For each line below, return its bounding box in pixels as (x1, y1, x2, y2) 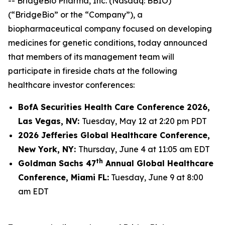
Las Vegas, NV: (18, 116, 82, 126)
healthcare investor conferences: (8, 80, 135, 90)
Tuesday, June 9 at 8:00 (109, 172, 203, 182)
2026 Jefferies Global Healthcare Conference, (18, 130, 210, 140)
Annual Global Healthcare (103, 158, 213, 168)
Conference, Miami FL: (18, 172, 109, 182)
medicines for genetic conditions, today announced (8, 38, 207, 48)
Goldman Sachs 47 (18, 158, 96, 168)
